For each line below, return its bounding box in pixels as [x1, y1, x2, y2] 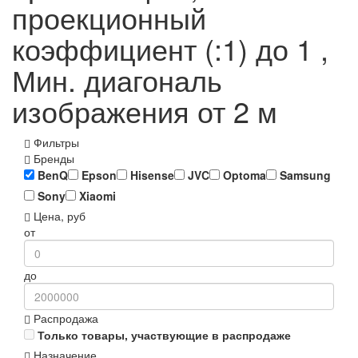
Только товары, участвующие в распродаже [38, 327, 291, 344]
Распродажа [30, 310, 98, 327]
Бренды [30, 150, 74, 167]
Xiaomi [76, 188, 116, 205]
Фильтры [34, 134, 79, 151]
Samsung [276, 167, 331, 184]
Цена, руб [30, 208, 86, 225]
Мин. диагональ [12, 59, 222, 101]
